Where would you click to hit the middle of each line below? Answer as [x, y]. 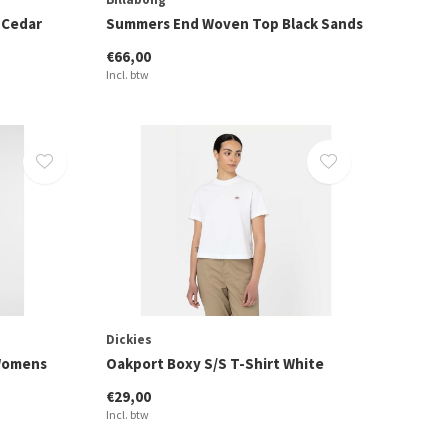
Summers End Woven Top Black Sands [234, 23]
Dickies [128, 339]
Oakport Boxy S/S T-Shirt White [214, 363]
